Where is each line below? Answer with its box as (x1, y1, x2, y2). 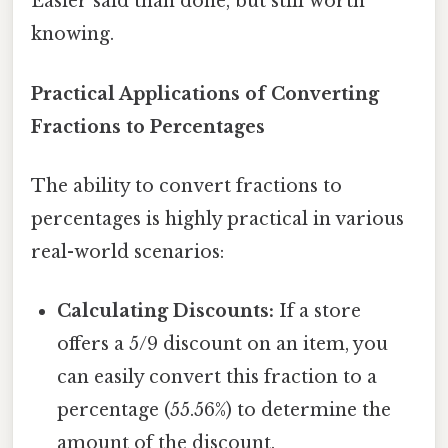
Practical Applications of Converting (31, 82, 379, 105)
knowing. (31, 23, 114, 46)
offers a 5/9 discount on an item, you (57, 333, 389, 356)
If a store (274, 300, 362, 323)
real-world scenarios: (31, 240, 224, 263)
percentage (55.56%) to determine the (57, 399, 392, 422)
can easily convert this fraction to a (57, 366, 378, 389)
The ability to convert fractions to (31, 174, 342, 197)
